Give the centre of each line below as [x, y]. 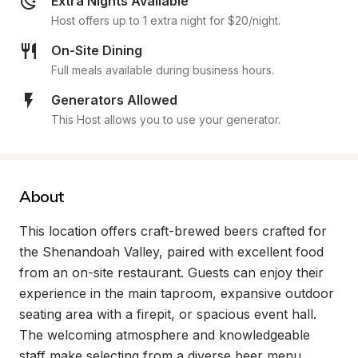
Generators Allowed [114, 100]
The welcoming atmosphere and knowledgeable [165, 335]
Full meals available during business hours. [163, 70]
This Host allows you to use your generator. [166, 119]
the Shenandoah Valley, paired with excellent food [171, 252]
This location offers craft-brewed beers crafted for [173, 231]
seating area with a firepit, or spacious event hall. [168, 314]
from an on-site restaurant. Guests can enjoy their [171, 272]
